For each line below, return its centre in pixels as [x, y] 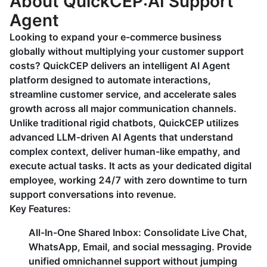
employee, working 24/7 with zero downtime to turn [128, 180]
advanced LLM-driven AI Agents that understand [121, 137]
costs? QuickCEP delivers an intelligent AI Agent [120, 66]
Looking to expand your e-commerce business [116, 37]
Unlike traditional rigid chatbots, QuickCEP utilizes [124, 123]
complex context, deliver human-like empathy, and [125, 151]
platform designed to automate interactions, [110, 80]
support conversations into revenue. [93, 194]
